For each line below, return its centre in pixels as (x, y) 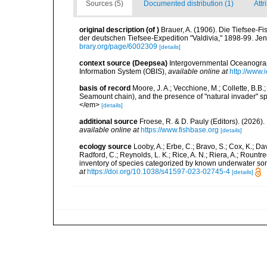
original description (112, 30)
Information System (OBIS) (122, 72)
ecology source (105, 147)
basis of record (105, 88)
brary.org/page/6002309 (118, 46)
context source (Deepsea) (123, 63)
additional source (108, 122)
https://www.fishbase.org (180, 130)
